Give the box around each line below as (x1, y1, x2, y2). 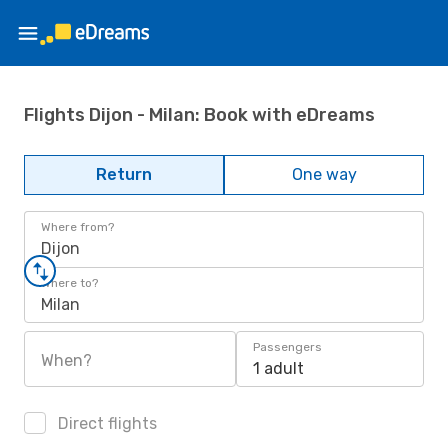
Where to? (41, 276, 98, 290)
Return (96, 165, 152, 184)
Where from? (41, 220, 114, 234)
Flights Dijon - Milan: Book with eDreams (24, 103, 375, 126)
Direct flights (54, 414, 157, 433)
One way (291, 165, 357, 184)
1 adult (253, 359, 304, 378)
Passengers (253, 340, 322, 354)
